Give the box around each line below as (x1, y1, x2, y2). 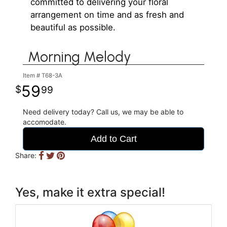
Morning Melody (28, 48, 131, 65)
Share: (15, 150, 36, 160)
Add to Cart (90, 133, 137, 144)
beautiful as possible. (30, 22, 116, 32)
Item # (23, 71, 42, 79)
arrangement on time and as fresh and (30, 9, 184, 20)
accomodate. (23, 117, 66, 126)
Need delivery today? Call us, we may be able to (23, 107, 183, 116)
